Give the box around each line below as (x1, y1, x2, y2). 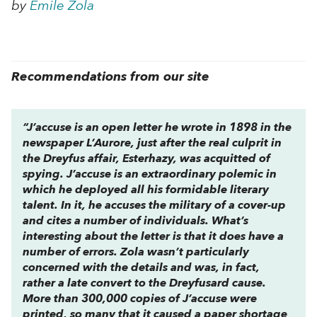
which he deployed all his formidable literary (23, 185, 269, 197)
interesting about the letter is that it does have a (23, 231, 284, 243)
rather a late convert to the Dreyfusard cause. (23, 278, 266, 290)
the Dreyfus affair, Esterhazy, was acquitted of (23, 154, 270, 166)
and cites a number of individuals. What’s (23, 216, 248, 228)
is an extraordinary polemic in (114, 169, 277, 181)
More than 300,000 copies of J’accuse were (23, 294, 257, 306)
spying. (23, 169, 67, 181)
